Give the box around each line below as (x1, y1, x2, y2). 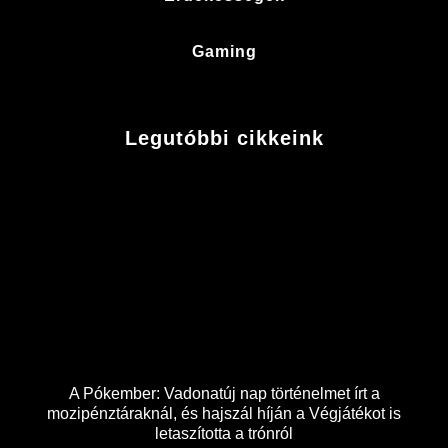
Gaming (191, 42, 257, 60)
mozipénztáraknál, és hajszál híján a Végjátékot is (47, 404, 401, 422)
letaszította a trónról (155, 424, 293, 442)
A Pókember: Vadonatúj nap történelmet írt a (68, 384, 380, 402)
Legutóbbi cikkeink (124, 126, 324, 149)
